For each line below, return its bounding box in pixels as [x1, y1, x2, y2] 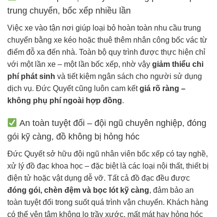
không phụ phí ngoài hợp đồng [7, 96, 122, 105]
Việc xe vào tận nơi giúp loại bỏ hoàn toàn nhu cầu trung [7, 23, 201, 32]
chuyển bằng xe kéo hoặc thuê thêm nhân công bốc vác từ [7, 35, 207, 44]
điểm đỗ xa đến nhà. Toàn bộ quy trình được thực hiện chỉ [7, 47, 205, 56]
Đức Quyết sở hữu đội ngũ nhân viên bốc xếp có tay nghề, [7, 150, 208, 158]
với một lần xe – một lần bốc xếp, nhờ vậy [7, 60, 152, 68]
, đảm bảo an [149, 186, 194, 195]
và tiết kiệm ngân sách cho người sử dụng [55, 72, 202, 80]
